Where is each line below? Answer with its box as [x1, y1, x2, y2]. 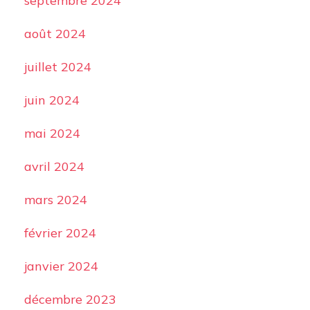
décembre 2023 [24, 291, 116, 307]
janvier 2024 [24, 258, 98, 274]
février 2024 [24, 225, 96, 241]
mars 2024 [24, 192, 87, 208]
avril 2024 [24, 158, 84, 174]
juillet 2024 [24, 59, 91, 75]
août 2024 [24, 26, 86, 42]
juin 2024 [24, 92, 80, 108]
